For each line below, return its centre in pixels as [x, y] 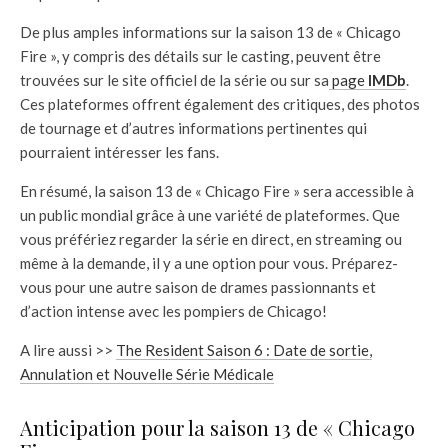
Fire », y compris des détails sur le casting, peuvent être [200, 55]
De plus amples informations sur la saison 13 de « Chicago [210, 31]
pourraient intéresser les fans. [119, 151]
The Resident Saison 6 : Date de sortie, [244, 349]
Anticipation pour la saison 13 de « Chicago [217, 427]
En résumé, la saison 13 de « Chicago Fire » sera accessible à [217, 190]
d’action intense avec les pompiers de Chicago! [173, 310]
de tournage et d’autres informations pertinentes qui [193, 127]
